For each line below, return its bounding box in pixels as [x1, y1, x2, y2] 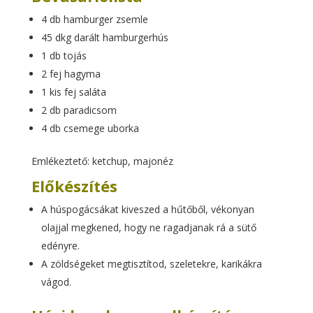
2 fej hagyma [41, 66, 101, 80]
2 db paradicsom [41, 103, 117, 117]
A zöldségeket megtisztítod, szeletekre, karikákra [41, 256, 262, 270]
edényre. [41, 238, 80, 252]
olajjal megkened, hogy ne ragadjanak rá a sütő [41, 220, 256, 234]
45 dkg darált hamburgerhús [41, 30, 168, 44]
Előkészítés [31, 175, 117, 196]
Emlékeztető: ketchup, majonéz [31, 154, 173, 168]
